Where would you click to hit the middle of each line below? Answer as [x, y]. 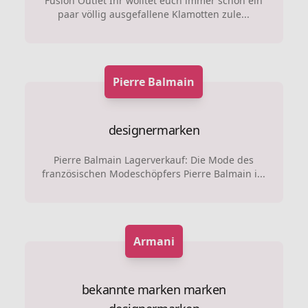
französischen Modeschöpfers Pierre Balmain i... [154, 173]
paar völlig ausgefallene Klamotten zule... [154, 14]
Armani [154, 241]
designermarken [154, 130]
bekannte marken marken [154, 289]
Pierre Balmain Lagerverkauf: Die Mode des [154, 159]
